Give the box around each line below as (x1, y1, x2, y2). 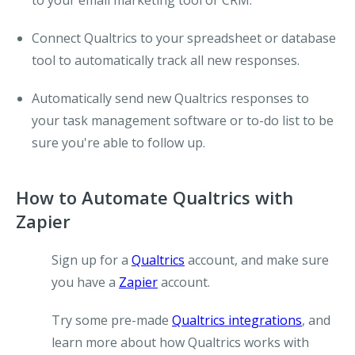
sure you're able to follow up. (32, 134, 205, 151)
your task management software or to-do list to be (32, 112, 334, 129)
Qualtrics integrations (172, 311, 302, 329)
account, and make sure (185, 251, 329, 269)
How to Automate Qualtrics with (16, 185, 293, 209)
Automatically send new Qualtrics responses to (32, 90, 309, 107)
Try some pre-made (52, 311, 172, 329)
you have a (52, 273, 119, 291)
